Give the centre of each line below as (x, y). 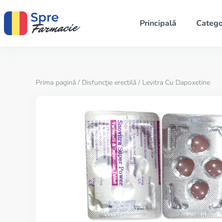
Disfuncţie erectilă (109, 83)
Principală (158, 23)
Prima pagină (56, 83)
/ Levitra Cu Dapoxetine (173, 83)
